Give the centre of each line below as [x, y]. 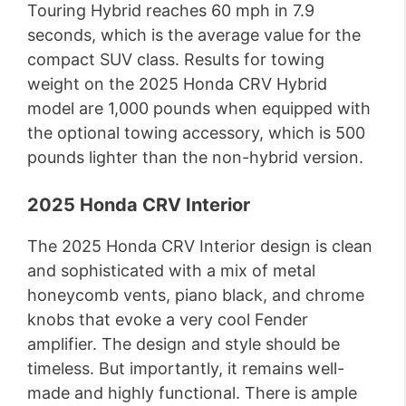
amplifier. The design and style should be [184, 344]
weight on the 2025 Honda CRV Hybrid [177, 84]
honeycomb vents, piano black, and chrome [196, 295]
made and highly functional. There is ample [192, 393]
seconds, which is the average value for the [194, 35]
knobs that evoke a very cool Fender [168, 320]
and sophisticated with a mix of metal [171, 271]
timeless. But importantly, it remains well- [186, 369]
